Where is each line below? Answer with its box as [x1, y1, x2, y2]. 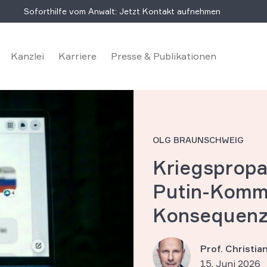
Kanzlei [11, 49, 44, 62]
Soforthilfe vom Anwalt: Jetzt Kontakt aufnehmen [24, 6, 221, 16]
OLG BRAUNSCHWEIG [153, 135, 244, 145]
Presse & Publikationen [111, 49, 216, 62]
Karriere [58, 49, 97, 62]
